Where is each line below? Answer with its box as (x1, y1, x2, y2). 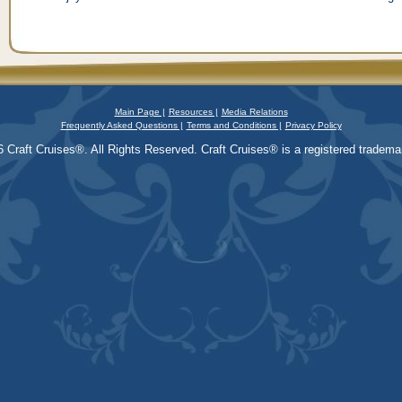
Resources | (168, 107, 218, 117)
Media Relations (221, 107, 288, 117)
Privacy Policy (284, 120, 342, 130)
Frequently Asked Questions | (60, 120, 183, 130)
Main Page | (114, 107, 165, 117)
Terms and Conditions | (186, 120, 282, 130)
